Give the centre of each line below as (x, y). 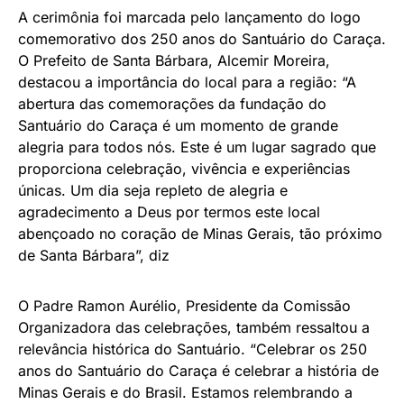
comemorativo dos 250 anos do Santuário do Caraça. (202, 39)
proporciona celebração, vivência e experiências (184, 169)
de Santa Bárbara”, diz (94, 255)
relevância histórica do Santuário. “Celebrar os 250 (193, 349)
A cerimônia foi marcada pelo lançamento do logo (189, 17)
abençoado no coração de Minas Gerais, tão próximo (200, 234)
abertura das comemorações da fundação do (172, 104)
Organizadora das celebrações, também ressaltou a (194, 327)
